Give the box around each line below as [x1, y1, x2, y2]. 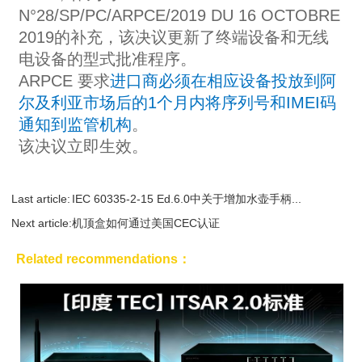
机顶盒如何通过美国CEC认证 [72, 217, 221, 230]
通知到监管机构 [18, 116, 132, 134]
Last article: [11, 192, 71, 206]
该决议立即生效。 [18, 137, 148, 156]
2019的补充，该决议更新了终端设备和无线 [18, 28, 329, 47]
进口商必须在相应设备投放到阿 [109, 72, 336, 90]
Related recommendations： [16, 252, 191, 267]
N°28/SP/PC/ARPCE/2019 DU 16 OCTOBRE [18, 6, 340, 25]
